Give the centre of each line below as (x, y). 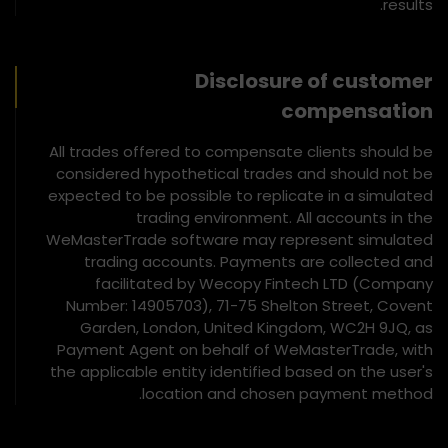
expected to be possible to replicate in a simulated (240, 196)
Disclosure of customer (314, 81)
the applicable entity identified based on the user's (241, 372)
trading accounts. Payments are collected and (258, 262)
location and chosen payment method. (287, 394)
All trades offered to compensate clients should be (241, 152)
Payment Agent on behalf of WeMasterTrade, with (245, 350)
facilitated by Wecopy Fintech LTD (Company (264, 284)
